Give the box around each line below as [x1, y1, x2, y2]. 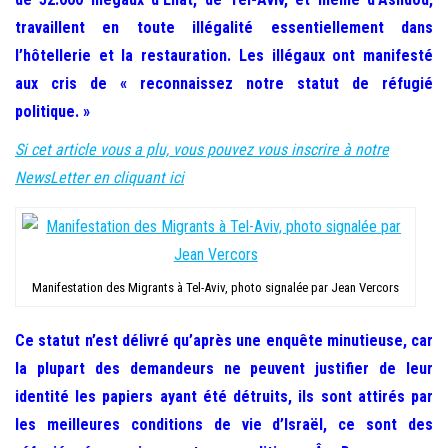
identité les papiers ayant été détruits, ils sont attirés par [15, 387, 433, 406]
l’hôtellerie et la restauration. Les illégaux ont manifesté [15, 46, 433, 65]
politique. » [15, 102, 90, 121]
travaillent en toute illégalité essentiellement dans [15, 18, 433, 37]
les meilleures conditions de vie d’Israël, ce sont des [15, 415, 433, 434]
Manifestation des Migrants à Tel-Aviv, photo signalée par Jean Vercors [32, 280, 400, 295]
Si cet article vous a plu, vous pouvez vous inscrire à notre [15, 140, 389, 159]
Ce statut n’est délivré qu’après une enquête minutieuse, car [15, 331, 433, 350]
